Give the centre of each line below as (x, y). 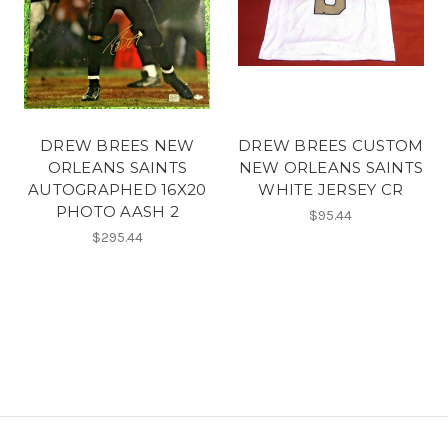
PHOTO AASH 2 (117, 211)
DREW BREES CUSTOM (331, 145)
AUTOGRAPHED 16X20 (117, 189)
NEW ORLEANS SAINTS (330, 167)
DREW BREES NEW (117, 145)
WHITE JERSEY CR (331, 189)
